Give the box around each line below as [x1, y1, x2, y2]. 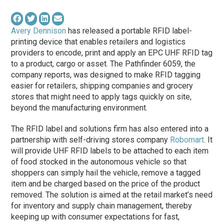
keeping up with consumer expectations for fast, [11, 212, 180, 222]
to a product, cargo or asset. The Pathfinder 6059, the [11, 59, 196, 69]
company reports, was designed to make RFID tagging [11, 70, 201, 80]
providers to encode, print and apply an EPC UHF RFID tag [11, 48, 213, 58]
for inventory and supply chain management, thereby [11, 201, 192, 211]
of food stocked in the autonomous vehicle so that [11, 157, 187, 167]
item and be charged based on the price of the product [11, 179, 200, 189]
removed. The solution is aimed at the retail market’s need [11, 190, 213, 200]
